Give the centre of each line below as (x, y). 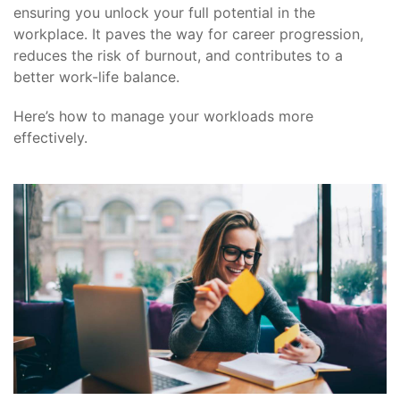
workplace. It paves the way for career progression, (188, 34)
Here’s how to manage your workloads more (163, 116)
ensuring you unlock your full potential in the (164, 12)
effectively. (50, 137)
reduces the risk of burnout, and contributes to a (178, 55)
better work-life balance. (96, 77)
